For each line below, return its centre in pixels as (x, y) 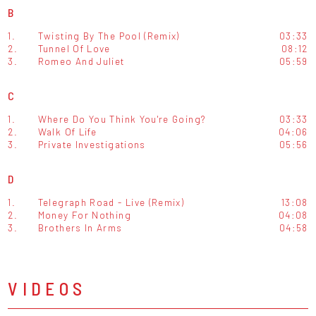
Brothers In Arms (80, 228)
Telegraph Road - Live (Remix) (111, 202)
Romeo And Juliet (81, 61)
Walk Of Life (67, 132)
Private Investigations (92, 145)
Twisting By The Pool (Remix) (109, 36)
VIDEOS (47, 288)
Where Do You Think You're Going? (122, 119)
